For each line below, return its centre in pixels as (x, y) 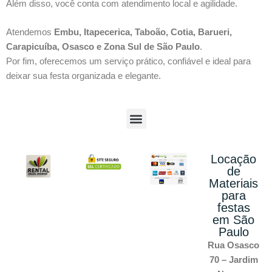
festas (233, 208)
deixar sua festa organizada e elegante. (83, 75)
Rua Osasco (233, 245)
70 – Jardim (233, 260)
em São (233, 220)
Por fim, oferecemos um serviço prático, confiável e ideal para (128, 61)
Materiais (233, 184)
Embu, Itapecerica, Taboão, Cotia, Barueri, (143, 32)
